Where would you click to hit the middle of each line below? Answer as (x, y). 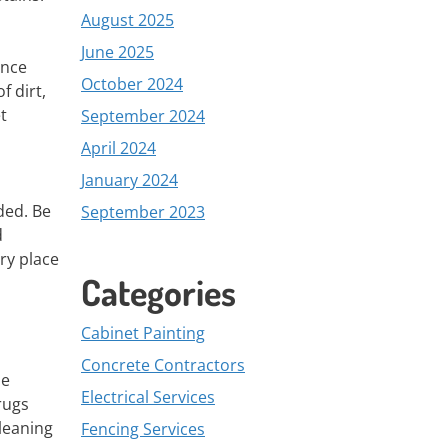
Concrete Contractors (163, 365)
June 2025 (117, 52)
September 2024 (143, 116)
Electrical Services (148, 397)
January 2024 (129, 180)
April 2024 (118, 148)
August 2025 (127, 20)
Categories (158, 292)
